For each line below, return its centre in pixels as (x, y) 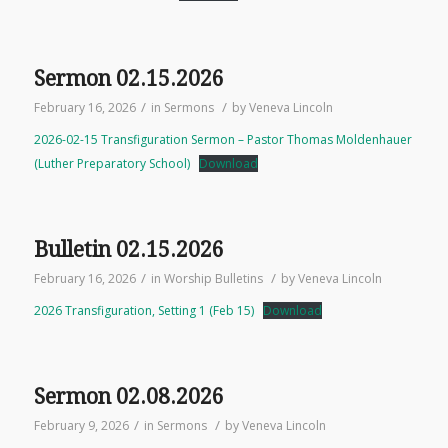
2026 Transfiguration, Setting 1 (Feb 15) (143, 310)
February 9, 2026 (81, 425)
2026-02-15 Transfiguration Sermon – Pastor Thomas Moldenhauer (222, 139)
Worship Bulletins (213, 278)
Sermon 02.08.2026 (128, 396)
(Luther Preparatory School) (111, 163)
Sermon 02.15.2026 (128, 78)
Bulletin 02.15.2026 (128, 249)
